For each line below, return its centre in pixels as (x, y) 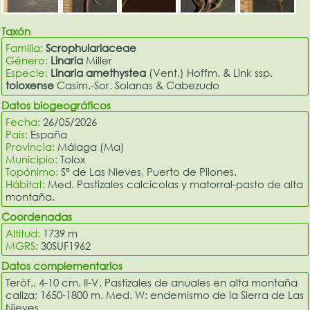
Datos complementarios (62, 265)
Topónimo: (34, 171)
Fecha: (25, 121)
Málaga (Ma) (91, 146)
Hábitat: (27, 184)
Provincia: (32, 146)
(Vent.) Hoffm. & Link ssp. (210, 72)
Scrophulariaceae (91, 47)
